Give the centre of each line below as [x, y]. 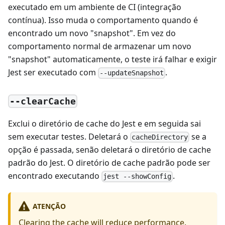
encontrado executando [55, 176]
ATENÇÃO [49, 206]
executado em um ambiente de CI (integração [95, 7]
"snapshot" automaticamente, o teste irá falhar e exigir [113, 60]
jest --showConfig [137, 177]
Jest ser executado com [53, 73]
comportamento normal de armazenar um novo [100, 46]
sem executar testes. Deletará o [69, 137]
